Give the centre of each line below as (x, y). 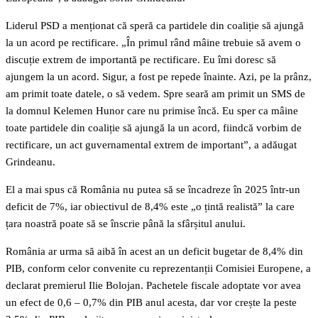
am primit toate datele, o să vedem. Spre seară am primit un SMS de (155, 94)
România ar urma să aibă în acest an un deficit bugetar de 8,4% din (154, 252)
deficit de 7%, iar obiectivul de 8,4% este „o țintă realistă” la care (150, 207)
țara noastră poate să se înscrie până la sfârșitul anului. (126, 224)
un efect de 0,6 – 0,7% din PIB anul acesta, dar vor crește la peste (151, 303)
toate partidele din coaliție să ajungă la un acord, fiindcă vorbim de (154, 128)
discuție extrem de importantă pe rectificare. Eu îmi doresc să (141, 60)
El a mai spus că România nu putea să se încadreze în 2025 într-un (153, 190)
